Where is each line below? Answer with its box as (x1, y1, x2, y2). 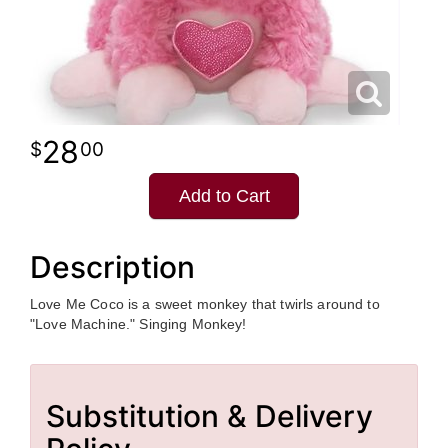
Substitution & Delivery (46, 398, 373, 435)
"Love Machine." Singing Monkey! (30, 316, 247, 333)
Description (30, 249, 195, 286)
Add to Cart (178, 186, 270, 207)
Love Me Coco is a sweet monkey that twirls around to (30, 296, 380, 313)
